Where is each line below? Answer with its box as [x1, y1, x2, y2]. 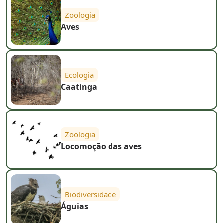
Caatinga [61, 81, 97, 92]
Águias [61, 200, 88, 212]
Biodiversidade [65, 189, 116, 199]
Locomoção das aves [61, 140, 142, 152]
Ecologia [65, 69, 94, 80]
